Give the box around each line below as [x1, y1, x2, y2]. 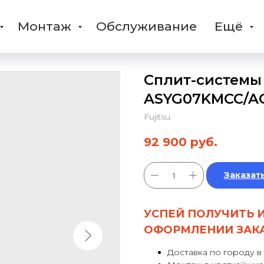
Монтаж [17, 19, 75, 34]
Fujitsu [144, 111, 170, 122]
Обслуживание [95, 19, 197, 34]
